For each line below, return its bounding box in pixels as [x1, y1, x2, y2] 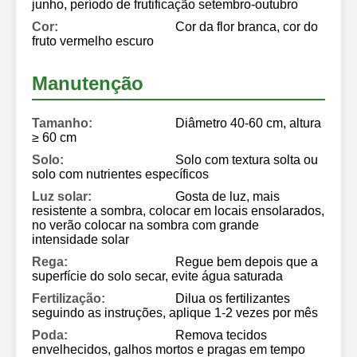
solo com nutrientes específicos [32, 167, 209, 181]
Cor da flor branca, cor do [175, 19, 318, 33]
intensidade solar [32, 232, 129, 246]
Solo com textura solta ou [175, 152, 318, 167]
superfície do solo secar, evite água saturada [32, 269, 283, 283]
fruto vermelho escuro [32, 33, 154, 48]
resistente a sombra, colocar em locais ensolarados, [32, 203, 324, 218]
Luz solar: [32, 189, 92, 203]
